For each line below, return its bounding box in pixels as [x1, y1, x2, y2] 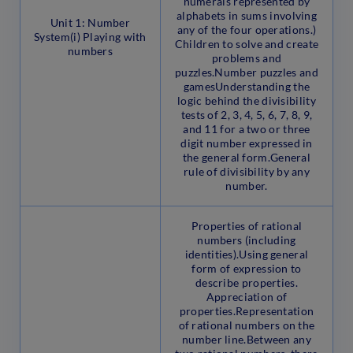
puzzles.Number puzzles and [175, 65, 318, 80]
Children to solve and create [174, 37, 319, 51]
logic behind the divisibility [177, 94, 316, 108]
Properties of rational [191, 219, 303, 233]
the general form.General [182, 150, 311, 165]
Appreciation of [206, 290, 288, 304]
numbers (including [197, 233, 296, 247]
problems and [211, 51, 282, 65]
